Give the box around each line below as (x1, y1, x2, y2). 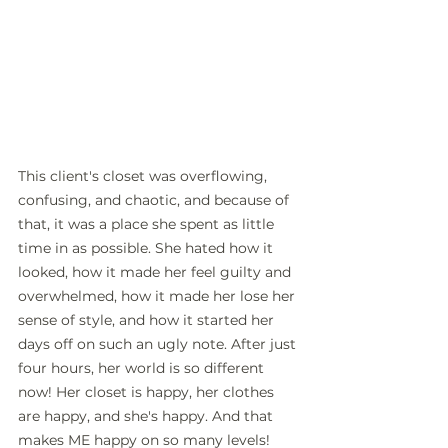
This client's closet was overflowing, (18, 166, 271, 185)
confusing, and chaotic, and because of (18, 190, 293, 209)
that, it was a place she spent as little (18, 214, 278, 233)
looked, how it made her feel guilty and (18, 262, 295, 281)
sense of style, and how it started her (18, 310, 278, 329)
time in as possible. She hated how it (18, 238, 277, 257)
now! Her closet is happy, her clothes (18, 382, 278, 401)
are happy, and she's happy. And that (18, 406, 277, 425)
